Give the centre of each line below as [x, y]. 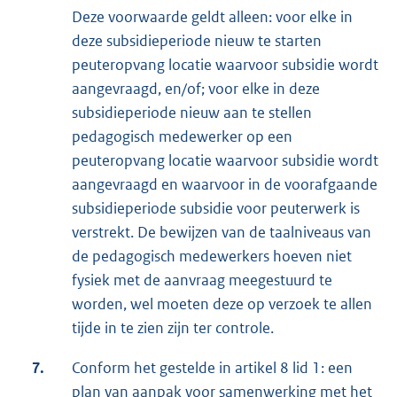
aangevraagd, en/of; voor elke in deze [196, 89]
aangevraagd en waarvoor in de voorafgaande [225, 185]
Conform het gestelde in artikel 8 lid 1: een [212, 368]
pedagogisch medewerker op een [182, 137]
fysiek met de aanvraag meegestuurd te [202, 280]
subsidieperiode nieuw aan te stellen [192, 113]
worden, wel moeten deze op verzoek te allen [222, 304]
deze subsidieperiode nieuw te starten [197, 41]
